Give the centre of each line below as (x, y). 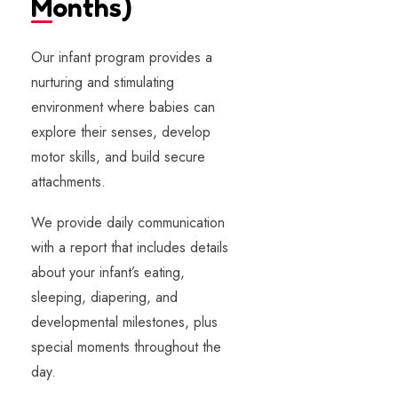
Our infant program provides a (122, 58)
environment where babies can (123, 107)
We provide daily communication (128, 223)
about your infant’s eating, (108, 273)
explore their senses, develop (121, 132)
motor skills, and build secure (118, 157)
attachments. (68, 182)
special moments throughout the (126, 347)
